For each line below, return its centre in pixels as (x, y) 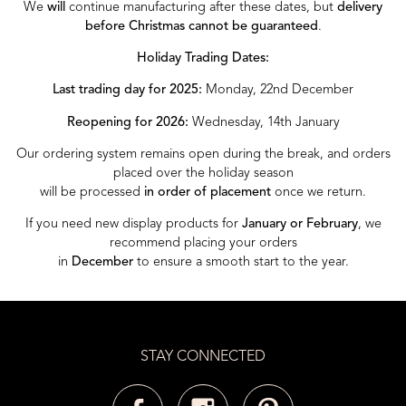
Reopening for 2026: (127, 122)
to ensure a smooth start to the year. (241, 263)
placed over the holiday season (203, 174)
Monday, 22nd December (278, 91)
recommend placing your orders (203, 244)
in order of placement (208, 193)
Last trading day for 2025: (127, 91)
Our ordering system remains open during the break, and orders (203, 155)
